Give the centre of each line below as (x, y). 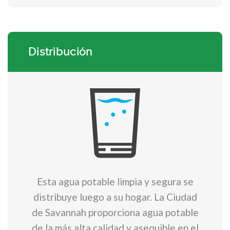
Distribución (61, 52)
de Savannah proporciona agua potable (115, 212)
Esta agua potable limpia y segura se (115, 181)
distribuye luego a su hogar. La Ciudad (115, 197)
